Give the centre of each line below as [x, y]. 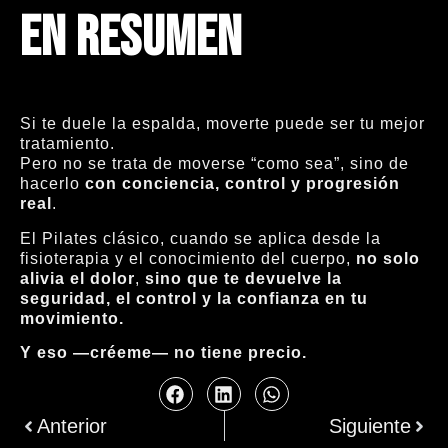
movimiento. [72, 318]
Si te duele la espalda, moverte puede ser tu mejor [222, 124]
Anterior [72, 426]
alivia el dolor [77, 278]
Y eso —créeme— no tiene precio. [163, 353]
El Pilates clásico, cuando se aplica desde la [200, 238]
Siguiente [370, 426]
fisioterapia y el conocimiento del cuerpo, [188, 258]
